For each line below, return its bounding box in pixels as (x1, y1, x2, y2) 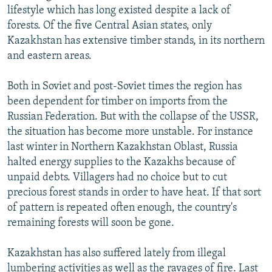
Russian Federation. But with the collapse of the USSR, (7, 110, 259, 123)
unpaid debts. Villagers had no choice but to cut (7, 171, 227, 183)
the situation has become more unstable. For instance (7, 126, 253, 138)
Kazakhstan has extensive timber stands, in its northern (7, 35, 265, 47)
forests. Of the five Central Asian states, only (7, 19, 212, 32)
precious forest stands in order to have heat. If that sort (7, 186, 261, 199)
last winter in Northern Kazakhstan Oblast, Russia (7, 141, 238, 153)
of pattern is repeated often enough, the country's (7, 202, 237, 214)
